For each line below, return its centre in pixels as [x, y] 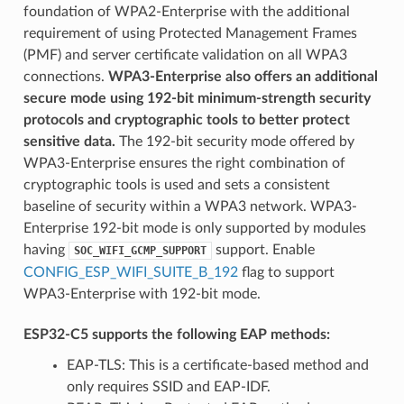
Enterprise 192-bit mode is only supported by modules [194, 228]
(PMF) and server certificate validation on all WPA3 [185, 55]
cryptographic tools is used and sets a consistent [176, 184]
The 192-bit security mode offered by [234, 141]
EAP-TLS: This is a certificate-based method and [217, 365]
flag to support [286, 272]
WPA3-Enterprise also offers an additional [243, 76]
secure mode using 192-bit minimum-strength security [197, 98]
